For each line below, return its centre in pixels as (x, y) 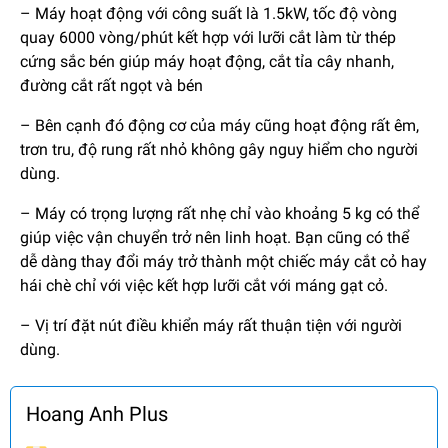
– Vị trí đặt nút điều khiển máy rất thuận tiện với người (211, 325)
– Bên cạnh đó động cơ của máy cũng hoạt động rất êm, (219, 125)
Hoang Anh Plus (97, 413)
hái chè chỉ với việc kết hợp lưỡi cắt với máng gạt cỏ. (204, 285)
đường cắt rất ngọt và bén (111, 85)
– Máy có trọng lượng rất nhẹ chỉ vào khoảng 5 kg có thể (219, 213)
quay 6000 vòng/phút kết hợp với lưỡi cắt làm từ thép (208, 37)
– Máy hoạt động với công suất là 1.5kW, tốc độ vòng (208, 13)
